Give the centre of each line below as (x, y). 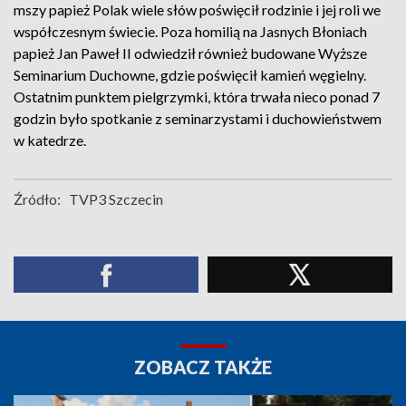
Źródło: (37, 199)
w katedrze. (50, 140)
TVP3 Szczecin (116, 199)
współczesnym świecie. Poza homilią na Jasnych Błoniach (190, 31)
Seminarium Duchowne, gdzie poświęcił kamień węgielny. (190, 75)
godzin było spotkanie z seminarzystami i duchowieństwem (198, 118)
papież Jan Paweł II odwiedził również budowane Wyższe (190, 53)
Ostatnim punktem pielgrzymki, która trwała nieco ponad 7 (197, 97)
